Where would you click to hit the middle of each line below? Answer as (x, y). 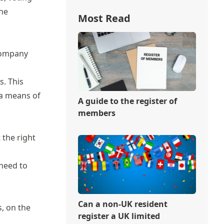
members (96, 113)
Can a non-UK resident (122, 204)
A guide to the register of (127, 101)
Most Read (104, 18)
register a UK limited (119, 216)
